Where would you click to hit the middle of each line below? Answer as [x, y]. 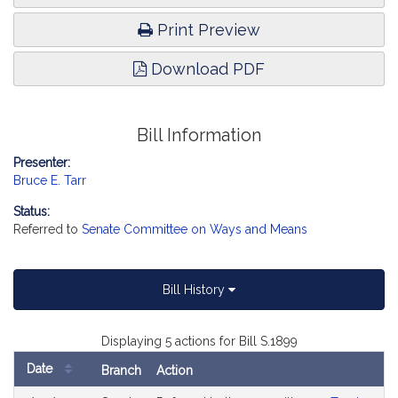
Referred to [48, 229]
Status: [32, 211]
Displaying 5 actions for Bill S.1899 [199, 341]
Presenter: [42, 163]
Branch [121, 370]
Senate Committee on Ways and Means [195, 229]
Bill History [195, 290]
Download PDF [206, 69]
